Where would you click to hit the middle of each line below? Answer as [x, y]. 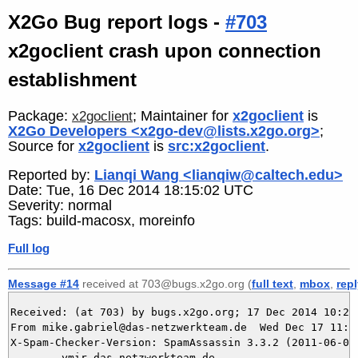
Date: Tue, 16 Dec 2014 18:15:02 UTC [131, 191]
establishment [72, 80]
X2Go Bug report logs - [117, 22]
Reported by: [51, 175]
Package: [40, 115]
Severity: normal [60, 206]
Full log [29, 249]
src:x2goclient [217, 146]
